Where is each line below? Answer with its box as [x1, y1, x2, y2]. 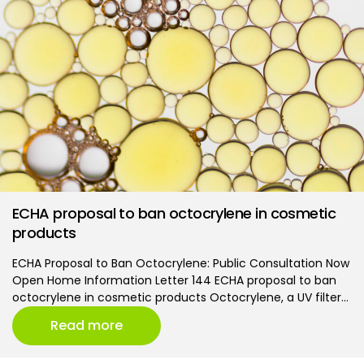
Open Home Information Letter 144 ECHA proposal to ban [12, 271, 336, 288]
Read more [50, 315, 123, 335]
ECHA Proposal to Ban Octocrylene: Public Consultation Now [12, 254, 349, 271]
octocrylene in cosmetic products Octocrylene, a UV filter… [12, 288, 349, 305]
